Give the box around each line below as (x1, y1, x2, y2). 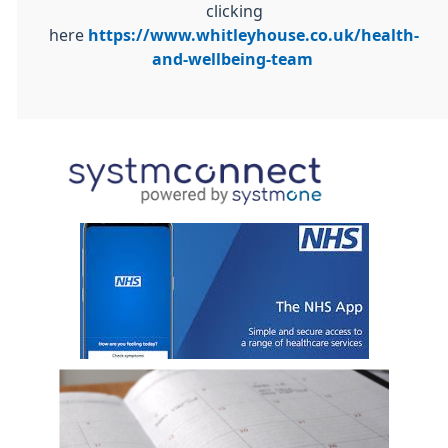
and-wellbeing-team (151, 51, 313, 67)
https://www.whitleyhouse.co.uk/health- (88, 27, 419, 43)
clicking (205, 3, 263, 19)
